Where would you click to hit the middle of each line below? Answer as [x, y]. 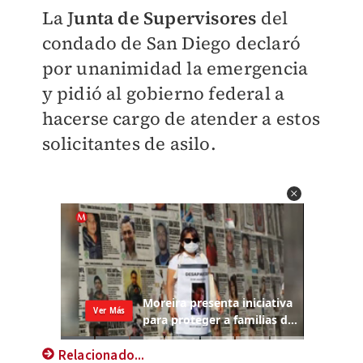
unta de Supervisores [165, 18]
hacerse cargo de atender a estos [181, 118]
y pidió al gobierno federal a [163, 93]
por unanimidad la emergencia [175, 68]
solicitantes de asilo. [129, 143]
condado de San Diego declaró [171, 43]
